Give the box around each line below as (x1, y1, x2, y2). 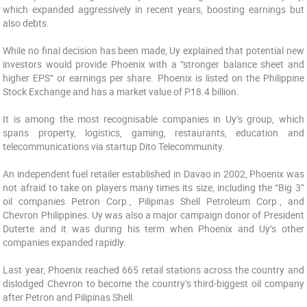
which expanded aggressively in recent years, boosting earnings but (3, 3, 304, 16)
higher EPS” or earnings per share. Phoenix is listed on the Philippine (3, 71, 304, 84)
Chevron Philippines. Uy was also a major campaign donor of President (3, 208, 304, 221)
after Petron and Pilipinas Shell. (3, 291, 136, 304)
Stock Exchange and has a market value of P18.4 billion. (3, 85, 240, 98)
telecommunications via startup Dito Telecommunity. (3, 140, 225, 153)
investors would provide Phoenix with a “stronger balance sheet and (3, 58, 304, 71)
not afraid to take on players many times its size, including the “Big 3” (3, 181, 304, 194)
